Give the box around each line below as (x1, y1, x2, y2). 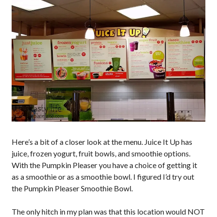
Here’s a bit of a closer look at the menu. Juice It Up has (12, 137, 192, 146)
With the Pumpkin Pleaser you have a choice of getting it (12, 160, 197, 170)
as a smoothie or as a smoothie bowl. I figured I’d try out (12, 171, 194, 181)
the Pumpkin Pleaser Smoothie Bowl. (12, 183, 133, 193)
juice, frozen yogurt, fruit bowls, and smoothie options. (12, 148, 190, 158)
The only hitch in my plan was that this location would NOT (12, 206, 205, 216)
